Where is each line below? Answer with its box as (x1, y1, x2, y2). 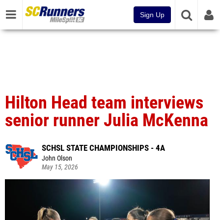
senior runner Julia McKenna (5, 110, 208, 131)
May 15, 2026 (42, 163, 78, 171)
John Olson (42, 154, 72, 163)
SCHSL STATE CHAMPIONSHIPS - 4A (42, 143, 165, 153)
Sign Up (140, 11, 165, 19)
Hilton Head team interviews (5, 92, 203, 113)
